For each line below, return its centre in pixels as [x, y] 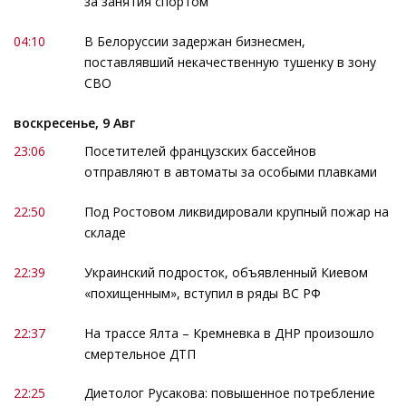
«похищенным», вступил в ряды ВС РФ [202, 293]
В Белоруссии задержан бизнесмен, [194, 41]
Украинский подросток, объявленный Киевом [226, 272]
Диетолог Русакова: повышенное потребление [229, 393]
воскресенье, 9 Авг [74, 122]
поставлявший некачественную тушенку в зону [230, 62]
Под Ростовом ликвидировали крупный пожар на [236, 211]
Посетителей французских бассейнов [200, 150]
